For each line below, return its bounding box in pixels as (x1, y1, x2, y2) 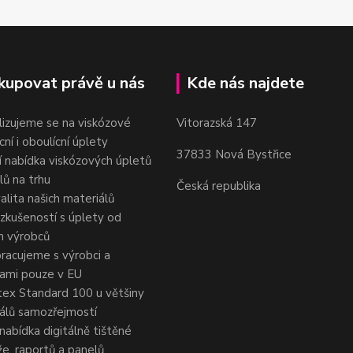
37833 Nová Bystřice (176, 147, 292, 163)
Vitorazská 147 (176, 115, 257, 132)
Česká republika (176, 178, 261, 195)
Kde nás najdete (187, 72, 304, 95)
